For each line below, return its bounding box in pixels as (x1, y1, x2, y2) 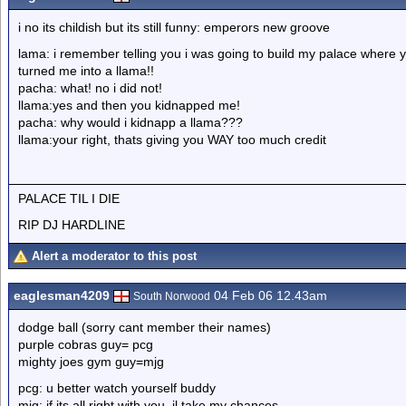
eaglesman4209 (14, 288, 110, 303)
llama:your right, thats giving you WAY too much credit (18, 132, 326, 147)
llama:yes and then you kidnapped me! (18, 98, 240, 112)
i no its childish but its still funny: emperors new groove (18, 20, 330, 34)
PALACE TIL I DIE (18, 190, 120, 206)
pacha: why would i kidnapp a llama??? (18, 115, 243, 130)
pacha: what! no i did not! (18, 81, 162, 95)
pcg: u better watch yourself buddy (18, 381, 216, 395)
